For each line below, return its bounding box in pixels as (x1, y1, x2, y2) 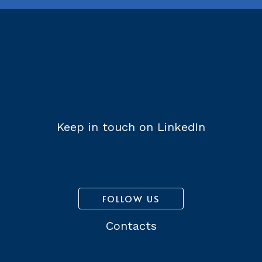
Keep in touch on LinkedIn (57, 120, 205, 135)
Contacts (105, 218, 157, 233)
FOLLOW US (102, 192, 160, 205)
